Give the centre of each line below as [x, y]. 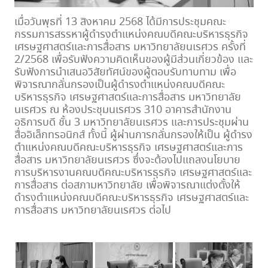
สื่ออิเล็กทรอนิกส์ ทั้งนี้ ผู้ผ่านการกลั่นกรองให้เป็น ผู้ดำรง [133, 135]
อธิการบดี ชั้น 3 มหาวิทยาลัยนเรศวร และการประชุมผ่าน [131, 123]
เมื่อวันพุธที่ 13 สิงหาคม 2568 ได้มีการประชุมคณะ [120, 22]
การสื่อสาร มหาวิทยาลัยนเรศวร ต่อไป [92, 211]
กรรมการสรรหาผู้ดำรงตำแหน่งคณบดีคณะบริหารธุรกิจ [131, 35]
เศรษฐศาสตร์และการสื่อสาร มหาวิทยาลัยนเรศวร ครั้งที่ [130, 48]
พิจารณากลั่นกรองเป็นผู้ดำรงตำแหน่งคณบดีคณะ [119, 85]
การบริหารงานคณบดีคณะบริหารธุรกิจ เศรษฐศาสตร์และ [133, 173]
